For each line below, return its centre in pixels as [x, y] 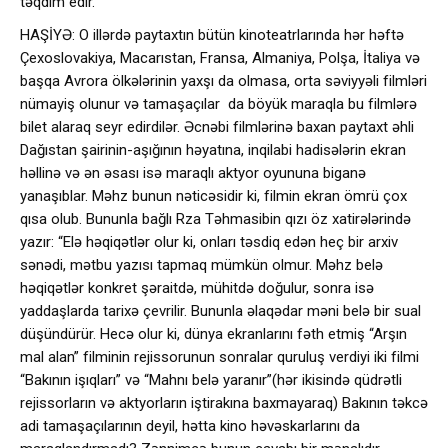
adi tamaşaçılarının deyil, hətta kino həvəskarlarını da [190, 426]
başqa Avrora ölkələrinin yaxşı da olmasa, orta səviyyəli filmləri [223, 81]
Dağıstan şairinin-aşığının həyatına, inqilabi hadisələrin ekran [213, 150]
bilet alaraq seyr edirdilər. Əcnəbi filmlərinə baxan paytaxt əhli [217, 127]
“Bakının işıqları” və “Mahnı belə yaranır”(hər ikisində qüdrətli [211, 380]
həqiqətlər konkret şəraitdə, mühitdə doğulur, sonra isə [197, 288]
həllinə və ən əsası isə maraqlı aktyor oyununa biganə [193, 173]
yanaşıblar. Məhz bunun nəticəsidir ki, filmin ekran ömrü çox [213, 196]
